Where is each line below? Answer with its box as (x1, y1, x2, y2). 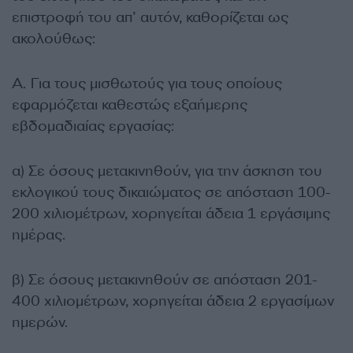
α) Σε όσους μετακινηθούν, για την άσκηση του (12, 161, 322, 180)
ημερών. (12, 312, 68, 332)
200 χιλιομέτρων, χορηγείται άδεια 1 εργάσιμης (12, 203, 330, 223)
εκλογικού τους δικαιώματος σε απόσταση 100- (12, 182, 331, 202)
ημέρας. (12, 225, 65, 244)
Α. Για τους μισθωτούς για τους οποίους (12, 73, 282, 93)
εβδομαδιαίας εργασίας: (12, 116, 174, 136)
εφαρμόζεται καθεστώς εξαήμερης (12, 95, 247, 114)
